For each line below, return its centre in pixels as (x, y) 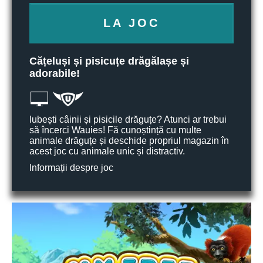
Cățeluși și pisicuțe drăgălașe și (109, 61)
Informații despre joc (71, 168)
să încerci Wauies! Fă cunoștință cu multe (115, 130)
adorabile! (55, 73)
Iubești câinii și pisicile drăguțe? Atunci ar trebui (128, 119)
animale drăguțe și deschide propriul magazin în (129, 141)
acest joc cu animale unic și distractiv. (107, 151)
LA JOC (131, 23)
